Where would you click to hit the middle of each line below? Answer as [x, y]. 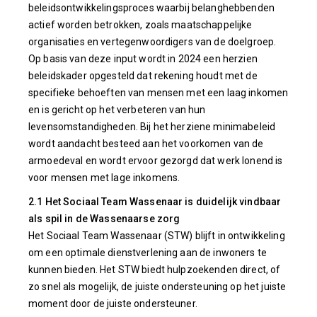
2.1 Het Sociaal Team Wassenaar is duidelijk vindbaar [155, 202]
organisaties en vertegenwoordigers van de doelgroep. [152, 42]
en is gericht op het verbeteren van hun [117, 110]
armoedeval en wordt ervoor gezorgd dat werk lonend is [156, 161]
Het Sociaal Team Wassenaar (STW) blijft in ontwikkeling [157, 236]
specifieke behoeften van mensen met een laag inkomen [158, 93]
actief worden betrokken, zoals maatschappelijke [140, 25]
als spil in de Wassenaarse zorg [104, 219]
